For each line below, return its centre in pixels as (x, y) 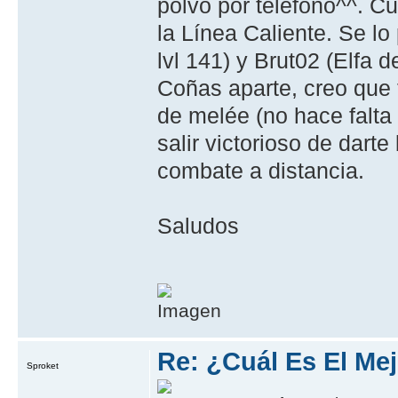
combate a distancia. (261, 170)
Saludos (199, 225)
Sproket (43, 365)
